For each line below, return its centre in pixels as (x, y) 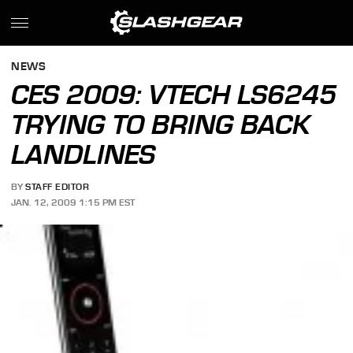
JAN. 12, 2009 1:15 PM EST (73, 202)
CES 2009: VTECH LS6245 (174, 95)
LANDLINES (84, 154)
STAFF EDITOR (58, 187)
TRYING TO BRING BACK (161, 124)
